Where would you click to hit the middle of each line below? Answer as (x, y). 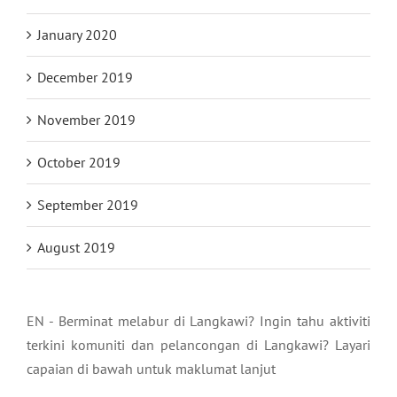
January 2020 (77, 34)
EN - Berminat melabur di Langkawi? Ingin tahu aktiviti (198, 320)
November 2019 (86, 119)
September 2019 (88, 204)
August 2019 (76, 247)
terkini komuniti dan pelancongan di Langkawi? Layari (198, 344)
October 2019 (79, 162)
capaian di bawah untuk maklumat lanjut (151, 368)
